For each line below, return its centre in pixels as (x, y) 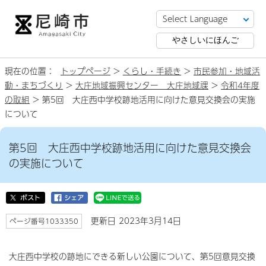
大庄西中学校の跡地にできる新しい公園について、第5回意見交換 (132, 256)
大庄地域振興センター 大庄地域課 (142, 85)
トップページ (85, 71)
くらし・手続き (152, 71)
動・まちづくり (34, 85)
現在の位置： (33, 71)
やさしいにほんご (205, 40)
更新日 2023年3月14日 (134, 221)
